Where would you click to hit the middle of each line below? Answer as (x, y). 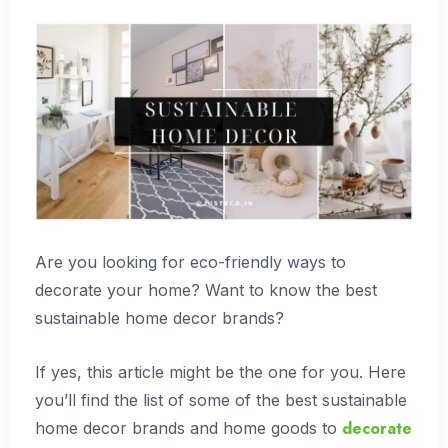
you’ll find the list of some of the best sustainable (221, 399)
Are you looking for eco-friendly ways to (190, 262)
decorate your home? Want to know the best (206, 290)
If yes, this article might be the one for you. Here (220, 371)
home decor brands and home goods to (188, 427)
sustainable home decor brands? (159, 318)
